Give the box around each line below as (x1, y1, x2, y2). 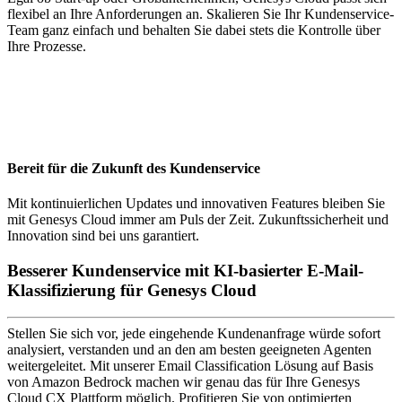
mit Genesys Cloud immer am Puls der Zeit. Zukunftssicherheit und (7, 211, 389, 227)
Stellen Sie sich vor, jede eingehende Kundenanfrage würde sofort (7, 326, 380, 342)
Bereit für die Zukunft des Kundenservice (7, 160, 260, 176)
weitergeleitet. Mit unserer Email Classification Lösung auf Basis (7, 358, 373, 374)
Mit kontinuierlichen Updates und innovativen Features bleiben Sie (7, 195, 385, 211)
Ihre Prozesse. (7, 39, 86, 55)
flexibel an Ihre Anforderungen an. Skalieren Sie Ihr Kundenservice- (7, 6, 394, 22)
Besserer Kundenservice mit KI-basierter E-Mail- (7, 260, 363, 280)
